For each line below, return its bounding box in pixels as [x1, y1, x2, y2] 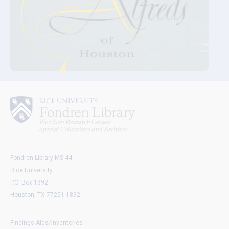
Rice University [10, 167, 53, 174]
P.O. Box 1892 [10, 179, 48, 187]
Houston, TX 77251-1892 [10, 191, 80, 199]
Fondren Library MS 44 [10, 154, 72, 162]
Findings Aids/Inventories [10, 219, 83, 227]
